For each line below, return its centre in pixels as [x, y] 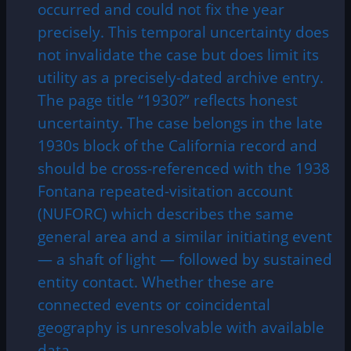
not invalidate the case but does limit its [178, 54]
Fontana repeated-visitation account [165, 190]
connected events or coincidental [154, 304]
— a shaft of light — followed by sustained [185, 259]
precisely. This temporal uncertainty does [183, 31]
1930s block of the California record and [177, 145]
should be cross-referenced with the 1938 [184, 168]
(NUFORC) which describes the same [166, 213]
